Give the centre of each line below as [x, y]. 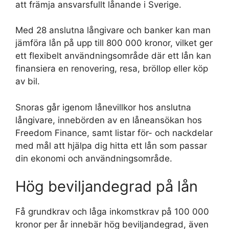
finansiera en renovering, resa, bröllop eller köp [112, 68]
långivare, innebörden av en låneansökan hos [109, 120]
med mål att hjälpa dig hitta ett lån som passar [111, 145]
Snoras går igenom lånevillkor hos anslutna [103, 107]
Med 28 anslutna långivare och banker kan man [113, 30]
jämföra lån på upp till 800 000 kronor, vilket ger [114, 43]
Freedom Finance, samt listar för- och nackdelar [114, 133]
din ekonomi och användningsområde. [94, 158]
